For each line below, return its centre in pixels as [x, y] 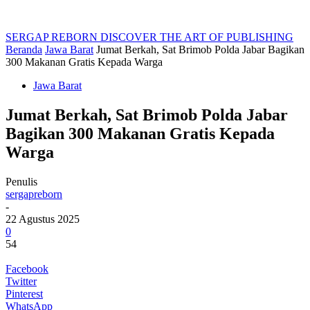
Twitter [21, 281]
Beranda [24, 49]
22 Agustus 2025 [43, 219]
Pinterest [24, 293]
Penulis [21, 181]
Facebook [27, 268]
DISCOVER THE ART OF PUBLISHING [197, 37]
